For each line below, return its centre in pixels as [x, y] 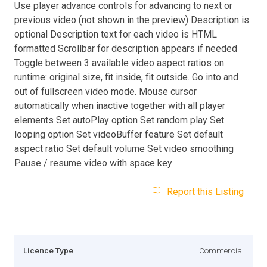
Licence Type [48, 250]
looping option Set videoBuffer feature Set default [119, 134]
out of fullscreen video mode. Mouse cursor [105, 91]
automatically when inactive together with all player [120, 105]
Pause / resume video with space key [93, 163]
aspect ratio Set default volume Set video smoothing [124, 148]
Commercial [221, 250]
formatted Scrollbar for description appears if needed [126, 48]
